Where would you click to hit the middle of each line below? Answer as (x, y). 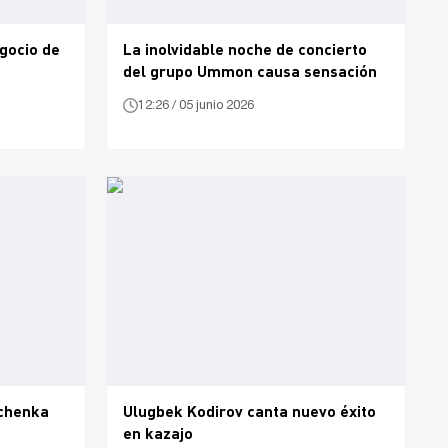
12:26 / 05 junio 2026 (196, 105)
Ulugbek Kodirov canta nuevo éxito (249, 410)
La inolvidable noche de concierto (245, 49)
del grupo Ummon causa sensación (250, 71)
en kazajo (158, 432)
